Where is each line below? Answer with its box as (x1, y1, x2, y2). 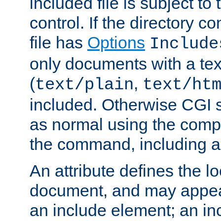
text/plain (35, 75, 134, 94)
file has (30, 33, 87, 52)
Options (87, 33, 145, 52)
